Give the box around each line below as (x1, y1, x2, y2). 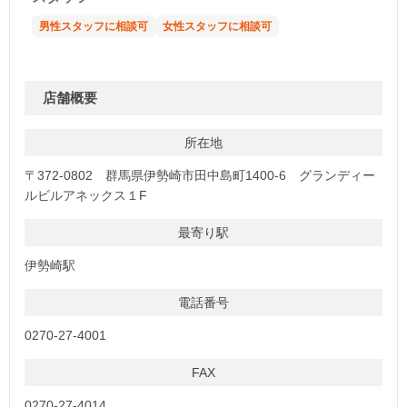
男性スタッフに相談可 (39, 19, 148, 33)
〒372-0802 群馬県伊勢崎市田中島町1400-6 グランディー (25, 167, 375, 183)
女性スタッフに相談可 (163, 19, 272, 33)
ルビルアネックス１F (25, 187, 147, 203)
